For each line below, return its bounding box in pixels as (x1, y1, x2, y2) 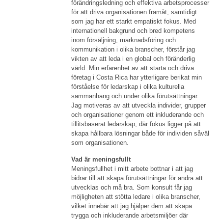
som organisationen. (71, 139, 129, 146)
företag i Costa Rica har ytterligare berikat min (71, 74, 202, 81)
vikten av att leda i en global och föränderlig (71, 55, 195, 62)
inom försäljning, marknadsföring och (71, 36, 176, 44)
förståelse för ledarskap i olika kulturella (71, 83, 185, 90)
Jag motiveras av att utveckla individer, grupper (71, 102, 206, 109)
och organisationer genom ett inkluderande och (71, 111, 204, 118)
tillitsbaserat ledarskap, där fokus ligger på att (71, 120, 201, 128)
